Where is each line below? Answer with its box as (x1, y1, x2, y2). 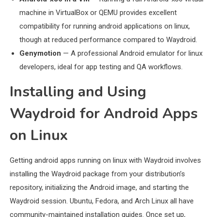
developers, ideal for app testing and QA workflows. (19, 62, 183, 72)
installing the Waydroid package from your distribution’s (10, 170, 185, 179)
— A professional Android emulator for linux (61, 49, 202, 58)
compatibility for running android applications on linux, (19, 22, 190, 31)
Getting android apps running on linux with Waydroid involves (10, 156, 201, 165)
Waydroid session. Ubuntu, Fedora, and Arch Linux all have (10, 197, 194, 206)
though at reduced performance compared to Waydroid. (19, 35, 197, 45)
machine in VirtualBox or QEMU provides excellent (19, 8, 177, 17)
